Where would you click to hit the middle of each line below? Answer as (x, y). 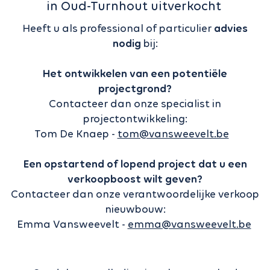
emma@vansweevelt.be (189, 224)
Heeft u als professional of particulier (118, 29)
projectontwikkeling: (135, 119)
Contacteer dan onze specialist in (135, 104)
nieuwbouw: (135, 209)
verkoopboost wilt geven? (135, 179)
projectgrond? (135, 89)
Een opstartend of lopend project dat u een (135, 164)
